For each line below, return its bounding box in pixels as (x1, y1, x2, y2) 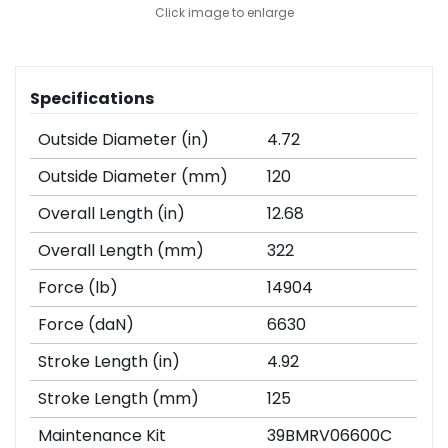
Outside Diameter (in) (38, 128, 210, 152)
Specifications (30, 87, 155, 111)
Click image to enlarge (154, 4, 294, 22)
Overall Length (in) (38, 202, 186, 226)
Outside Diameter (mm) (38, 165, 229, 189)
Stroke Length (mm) (38, 387, 200, 411)
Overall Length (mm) (38, 239, 205, 263)
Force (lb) (38, 276, 119, 300)
